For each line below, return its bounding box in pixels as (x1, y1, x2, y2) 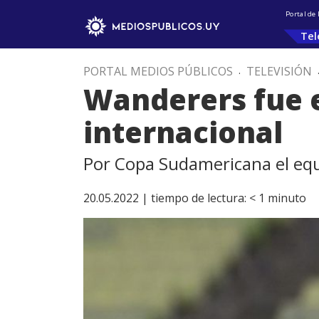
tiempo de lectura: (151, 190, 246, 206)
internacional (83, 113, 283, 152)
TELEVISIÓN (246, 63, 312, 79)
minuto (268, 190, 306, 206)
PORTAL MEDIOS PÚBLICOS (83, 63, 233, 79)
